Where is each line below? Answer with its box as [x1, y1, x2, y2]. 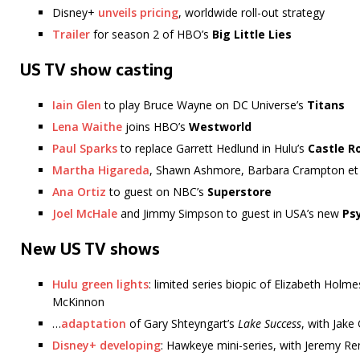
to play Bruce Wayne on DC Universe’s [101, 97, 307, 113]
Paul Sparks [52, 141, 117, 157]
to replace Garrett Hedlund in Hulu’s [117, 141, 308, 157]
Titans [307, 97, 345, 113]
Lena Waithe [52, 119, 122, 135]
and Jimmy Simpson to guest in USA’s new [117, 206, 342, 222]
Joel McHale [52, 206, 117, 222]
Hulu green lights [52, 276, 149, 292]
